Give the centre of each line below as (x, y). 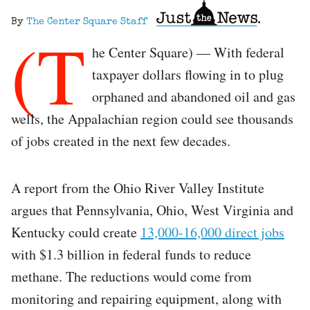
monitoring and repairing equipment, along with (146, 298)
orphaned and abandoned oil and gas (194, 96)
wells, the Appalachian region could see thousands (152, 118)
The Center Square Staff (86, 22)
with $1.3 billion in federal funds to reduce (131, 254)
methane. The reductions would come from (131, 276)
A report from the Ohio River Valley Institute (138, 188)
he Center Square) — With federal (188, 52)
